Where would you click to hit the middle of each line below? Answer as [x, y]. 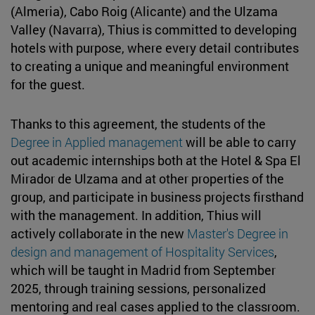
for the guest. [48, 84]
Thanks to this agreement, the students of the [138, 123]
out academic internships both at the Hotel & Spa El [156, 160]
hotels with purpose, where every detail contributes [155, 47]
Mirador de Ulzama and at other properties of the [147, 178]
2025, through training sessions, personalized [138, 288]
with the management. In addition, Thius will [136, 215]
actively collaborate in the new [99, 233]
